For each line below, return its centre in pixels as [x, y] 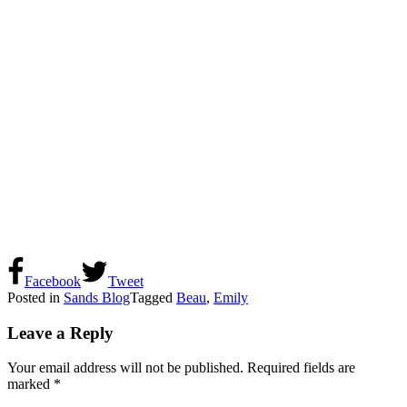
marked [30, 384]
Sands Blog [97, 297]
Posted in [35, 297]
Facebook [52, 281]
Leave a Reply [60, 333]
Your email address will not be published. [125, 368]
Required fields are [301, 368]
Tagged [153, 297]
